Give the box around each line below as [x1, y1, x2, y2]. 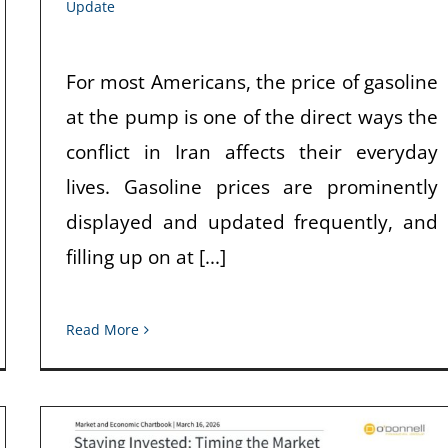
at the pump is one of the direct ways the [66, 103, 438, 130]
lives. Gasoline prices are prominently [66, 173, 438, 200]
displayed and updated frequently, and [66, 208, 438, 235]
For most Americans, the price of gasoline [66, 68, 438, 95]
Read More [66, 320, 139, 339]
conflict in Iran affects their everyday [66, 138, 438, 165]
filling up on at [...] [66, 243, 226, 270]
